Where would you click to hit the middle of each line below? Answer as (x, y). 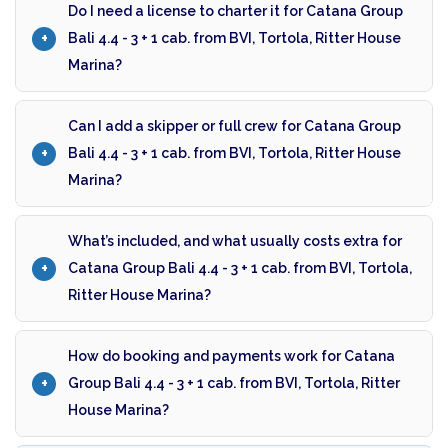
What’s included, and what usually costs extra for (235, 241)
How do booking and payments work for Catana (231, 356)
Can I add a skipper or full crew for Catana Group (234, 126)
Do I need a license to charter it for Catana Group (235, 11)
